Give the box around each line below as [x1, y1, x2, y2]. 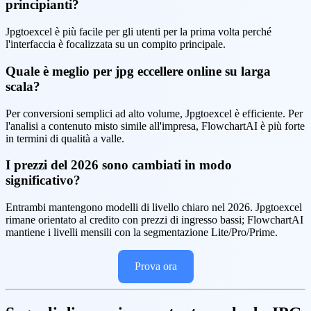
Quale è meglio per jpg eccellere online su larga [6, 63, 271, 78]
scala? [6, 78, 40, 94]
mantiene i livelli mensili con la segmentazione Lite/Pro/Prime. [6, 226, 278, 238]
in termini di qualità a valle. [6, 132, 124, 144]
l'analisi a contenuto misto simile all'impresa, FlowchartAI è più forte [6, 119, 305, 132]
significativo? [6, 173, 81, 188]
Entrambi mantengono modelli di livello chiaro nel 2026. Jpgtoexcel [6, 201, 302, 213]
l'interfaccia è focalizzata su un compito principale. [6, 38, 226, 51]
